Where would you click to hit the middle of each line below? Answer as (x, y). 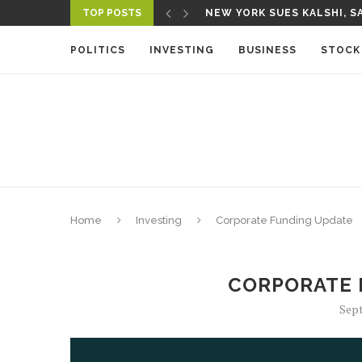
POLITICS (98, 50)
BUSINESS (267, 50)
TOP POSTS (112, 13)
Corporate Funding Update (284, 221)
